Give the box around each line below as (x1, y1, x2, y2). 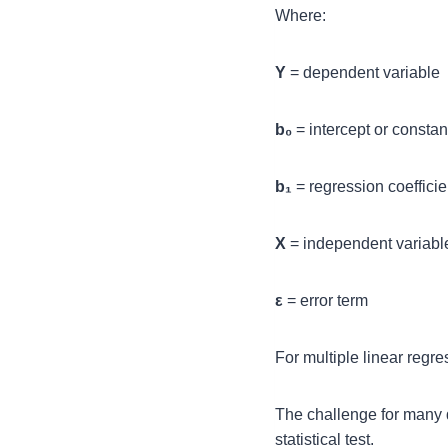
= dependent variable (286, 64, 440, 82)
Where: (275, 7, 326, 25)
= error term (283, 292, 368, 310)
